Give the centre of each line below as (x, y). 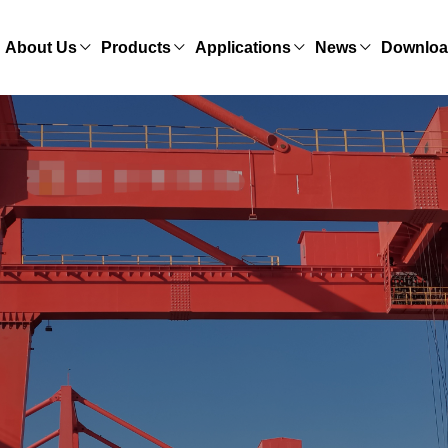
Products (136, 47)
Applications (243, 47)
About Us (41, 47)
